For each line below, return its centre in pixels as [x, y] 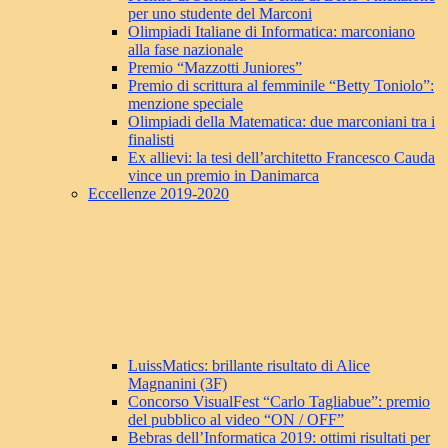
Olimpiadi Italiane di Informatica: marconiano [271, 32]
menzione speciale [185, 104]
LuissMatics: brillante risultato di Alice [249, 366]
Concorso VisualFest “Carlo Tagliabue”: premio [279, 402]
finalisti [151, 140]
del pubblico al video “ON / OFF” [236, 420]
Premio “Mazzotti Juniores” [215, 68]
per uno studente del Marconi [220, 14]
